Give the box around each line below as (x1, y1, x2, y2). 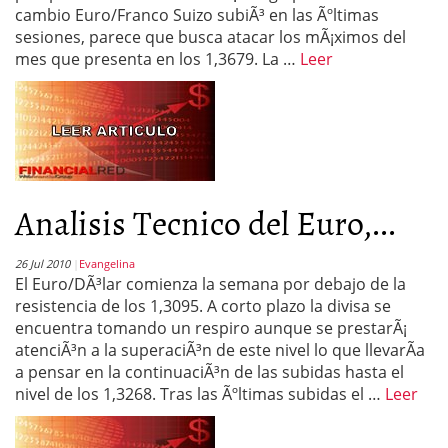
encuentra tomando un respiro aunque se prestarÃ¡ (15, 317, 407, 339)
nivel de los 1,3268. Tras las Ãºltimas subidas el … (15, 383, 385, 405)
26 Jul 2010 (15, 256, 70, 271)
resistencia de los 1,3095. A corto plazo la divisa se (15, 295, 391, 317)
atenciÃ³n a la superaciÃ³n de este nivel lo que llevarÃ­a (15, 339, 425, 361)
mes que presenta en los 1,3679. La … (15, 48, 300, 70)
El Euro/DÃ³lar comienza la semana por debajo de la (15, 273, 406, 295)
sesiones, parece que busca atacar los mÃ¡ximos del (15, 26, 406, 48)
